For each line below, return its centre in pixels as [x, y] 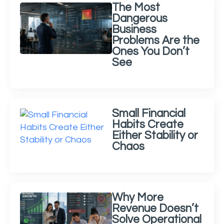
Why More [138, 197]
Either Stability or [155, 135]
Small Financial [149, 113]
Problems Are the [156, 40]
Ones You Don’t [151, 51]
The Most [136, 7]
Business [134, 29]
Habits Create [148, 124]
